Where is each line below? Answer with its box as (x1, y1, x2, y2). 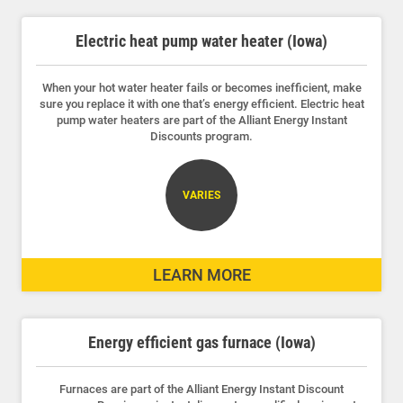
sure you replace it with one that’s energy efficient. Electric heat (39, 96, 364, 111)
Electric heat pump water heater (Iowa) (76, 31, 327, 50)
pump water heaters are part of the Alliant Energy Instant (56, 112, 347, 127)
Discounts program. (150, 129, 253, 143)
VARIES (183, 188, 220, 201)
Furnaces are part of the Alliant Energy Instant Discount (59, 381, 344, 396)
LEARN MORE (152, 264, 251, 284)
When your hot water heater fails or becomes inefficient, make (41, 80, 362, 94)
